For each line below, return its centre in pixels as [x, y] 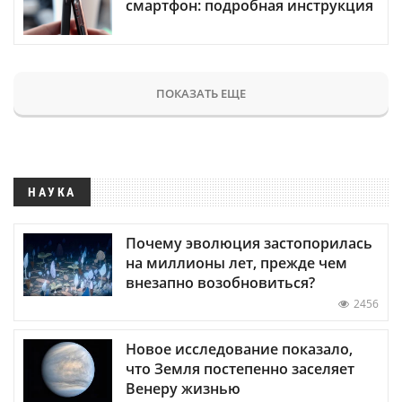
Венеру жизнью [183, 388]
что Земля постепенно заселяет [240, 368]
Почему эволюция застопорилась [249, 243]
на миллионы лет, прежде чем [236, 262]
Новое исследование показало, [239, 349]
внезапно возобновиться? [220, 282]
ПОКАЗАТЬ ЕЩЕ [201, 93]
